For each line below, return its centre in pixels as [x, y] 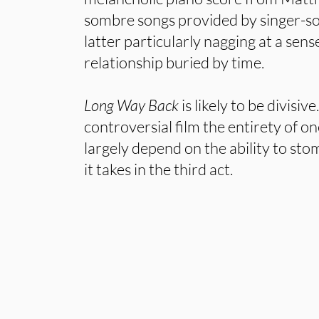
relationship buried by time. [174, 62]
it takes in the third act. [159, 169]
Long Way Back [132, 105]
